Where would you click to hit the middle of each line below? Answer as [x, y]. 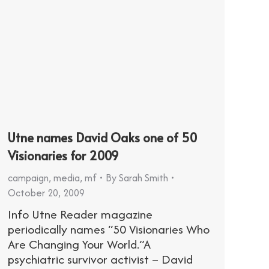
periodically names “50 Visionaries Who [109, 229]
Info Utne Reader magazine [80, 214]
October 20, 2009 [46, 192]
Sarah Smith [144, 177]
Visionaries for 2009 [63, 155]
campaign [28, 177]
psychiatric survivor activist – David [100, 259]
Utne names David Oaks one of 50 [102, 137]
